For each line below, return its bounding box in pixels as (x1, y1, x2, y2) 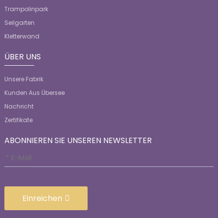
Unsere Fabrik (4, 75, 43, 84)
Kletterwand (4, 32, 39, 41)
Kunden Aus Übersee (4, 89, 65, 97)
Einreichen (22, 192, 62, 204)
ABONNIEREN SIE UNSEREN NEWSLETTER (4, 135, 152, 146)
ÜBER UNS (4, 51, 41, 63)
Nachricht (4, 102, 34, 111)
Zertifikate (4, 116, 33, 125)
